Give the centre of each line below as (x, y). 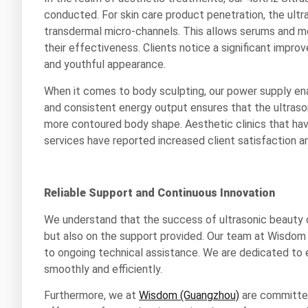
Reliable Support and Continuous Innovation (159, 193)
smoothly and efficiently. (103, 269)
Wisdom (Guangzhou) (189, 296)
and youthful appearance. (105, 65)
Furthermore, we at (91, 296)
